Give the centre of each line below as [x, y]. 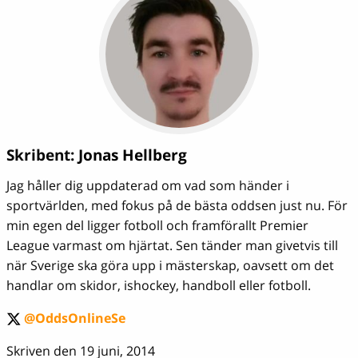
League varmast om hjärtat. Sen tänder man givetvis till [172, 245]
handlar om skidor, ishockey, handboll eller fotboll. [159, 285]
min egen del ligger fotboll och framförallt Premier [157, 225]
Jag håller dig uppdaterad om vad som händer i [148, 185]
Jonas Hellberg [133, 155]
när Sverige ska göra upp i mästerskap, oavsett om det [170, 265]
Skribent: [42, 155]
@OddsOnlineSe [75, 318]
